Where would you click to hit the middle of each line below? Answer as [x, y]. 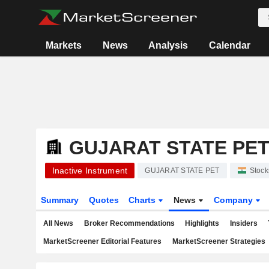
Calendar [229, 45]
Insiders [243, 223]
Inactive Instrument [90, 171]
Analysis [168, 45]
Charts [144, 200]
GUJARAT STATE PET [182, 171]
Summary [59, 200]
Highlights [202, 223]
